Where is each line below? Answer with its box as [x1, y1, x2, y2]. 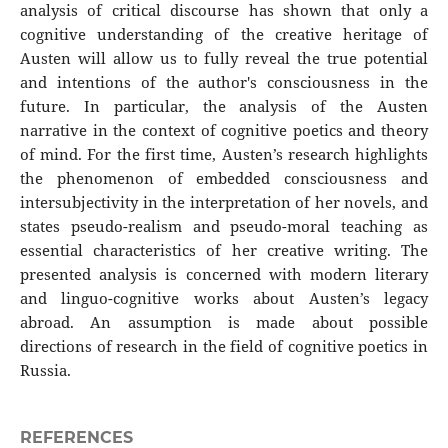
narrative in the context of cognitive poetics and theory [19, 120, 429, 142]
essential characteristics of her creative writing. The [19, 240, 429, 262]
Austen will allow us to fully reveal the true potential [19, 48, 429, 70]
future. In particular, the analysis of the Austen [19, 96, 429, 118]
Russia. [19, 360, 71, 382]
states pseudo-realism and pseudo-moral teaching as [19, 216, 429, 238]
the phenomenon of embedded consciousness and [19, 168, 429, 190]
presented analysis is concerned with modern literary [19, 264, 429, 286]
